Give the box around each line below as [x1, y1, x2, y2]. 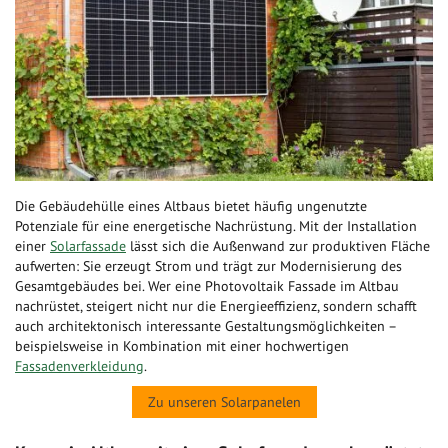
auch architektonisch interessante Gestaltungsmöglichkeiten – [15, 317, 396, 336]
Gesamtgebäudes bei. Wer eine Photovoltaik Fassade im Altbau [15, 277, 399, 296]
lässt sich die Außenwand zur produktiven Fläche [126, 237, 430, 256]
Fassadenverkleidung [15, 357, 144, 376]
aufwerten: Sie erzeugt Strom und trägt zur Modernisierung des [15, 257, 402, 276]
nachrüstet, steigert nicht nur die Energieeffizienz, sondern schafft [15, 297, 417, 316]
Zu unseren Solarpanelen [147, 393, 301, 412]
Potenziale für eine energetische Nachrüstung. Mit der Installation [15, 217, 417, 236]
